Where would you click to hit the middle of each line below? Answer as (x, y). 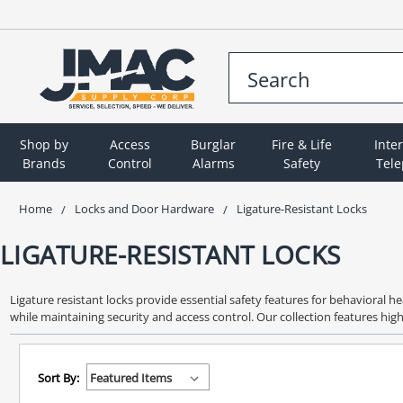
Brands (45, 163)
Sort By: (58, 377)
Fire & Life (302, 144)
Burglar (214, 144)
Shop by (45, 144)
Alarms (213, 163)
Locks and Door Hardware (144, 208)
